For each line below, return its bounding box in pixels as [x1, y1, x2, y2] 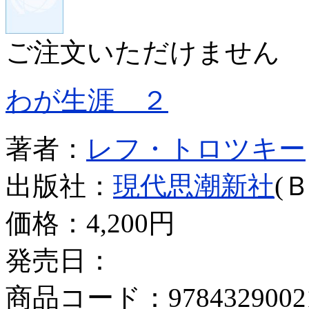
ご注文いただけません [6, 37, 280, 67]
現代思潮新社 [113, 170, 275, 201]
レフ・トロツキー [86, 133, 306, 163]
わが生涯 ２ [6, 85, 168, 115]
